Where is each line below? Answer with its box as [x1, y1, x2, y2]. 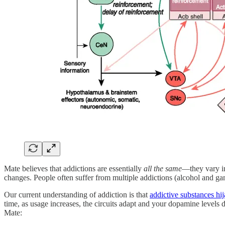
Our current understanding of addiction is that [4, 190, 150, 199]
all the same [142, 164, 182, 173]
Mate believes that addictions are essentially [4, 164, 142, 173]
